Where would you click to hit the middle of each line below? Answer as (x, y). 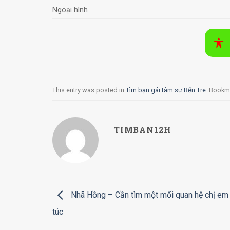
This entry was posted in (89, 90)
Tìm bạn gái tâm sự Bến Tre (166, 90)
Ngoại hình (70, 10)
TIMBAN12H (143, 129)
